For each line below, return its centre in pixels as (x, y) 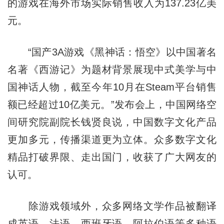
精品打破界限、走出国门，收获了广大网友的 (112, 157)
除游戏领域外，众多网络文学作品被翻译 (112, 206)
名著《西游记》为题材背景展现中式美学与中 (112, 70)
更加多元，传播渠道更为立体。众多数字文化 (112, 140)
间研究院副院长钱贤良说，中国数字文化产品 (112, 122)
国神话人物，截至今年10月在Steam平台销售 (112, 87)
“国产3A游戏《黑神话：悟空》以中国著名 (112, 52)
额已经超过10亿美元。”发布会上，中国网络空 (112, 105)
